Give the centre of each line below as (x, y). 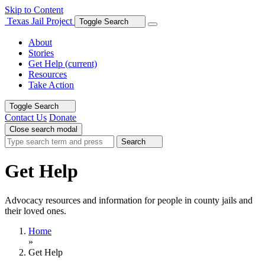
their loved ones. (35, 211)
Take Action (51, 85)
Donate (63, 117)
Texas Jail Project (40, 21)
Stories (41, 53)
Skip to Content (34, 10)
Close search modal (43, 129)
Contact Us (26, 117)
